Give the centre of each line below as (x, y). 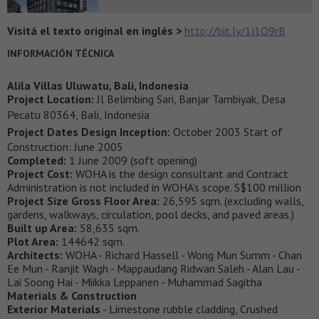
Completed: (37, 160)
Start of (263, 131)
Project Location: (51, 99)
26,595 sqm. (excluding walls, (231, 200)
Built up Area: (42, 228)
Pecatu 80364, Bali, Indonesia (78, 114)
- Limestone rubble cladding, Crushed (189, 309)
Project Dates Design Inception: (89, 131)
